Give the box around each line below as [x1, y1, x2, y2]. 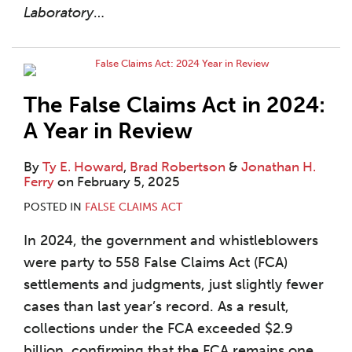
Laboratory [24, 3, 93, 21]
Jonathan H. [241, 158, 316, 174]
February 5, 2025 [77, 173, 180, 189]
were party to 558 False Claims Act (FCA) [24, 253, 288, 271]
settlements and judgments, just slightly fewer [24, 275, 324, 293]
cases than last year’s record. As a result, [24, 297, 289, 315]
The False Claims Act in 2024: [24, 91, 325, 118]
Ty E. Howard [42, 158, 123, 174]
